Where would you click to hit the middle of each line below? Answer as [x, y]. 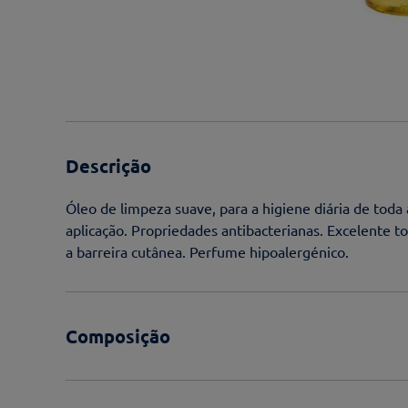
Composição [118, 336]
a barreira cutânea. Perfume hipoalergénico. [207, 251]
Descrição [108, 166]
